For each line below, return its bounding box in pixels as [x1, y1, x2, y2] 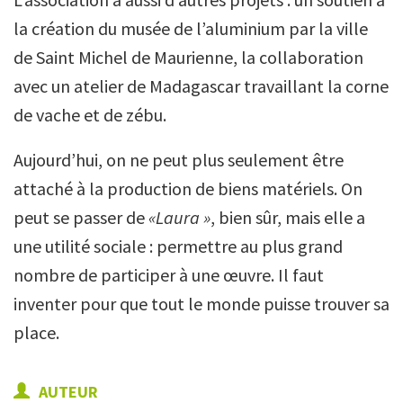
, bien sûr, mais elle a [210, 206, 365, 229]
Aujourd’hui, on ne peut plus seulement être [13, 148, 344, 172]
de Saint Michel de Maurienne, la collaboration [13, 46, 363, 69]
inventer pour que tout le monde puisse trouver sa [13, 292, 390, 316]
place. [13, 321, 59, 345]
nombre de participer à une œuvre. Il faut [13, 264, 324, 287]
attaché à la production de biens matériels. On [13, 177, 363, 201]
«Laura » [148, 206, 210, 229]
